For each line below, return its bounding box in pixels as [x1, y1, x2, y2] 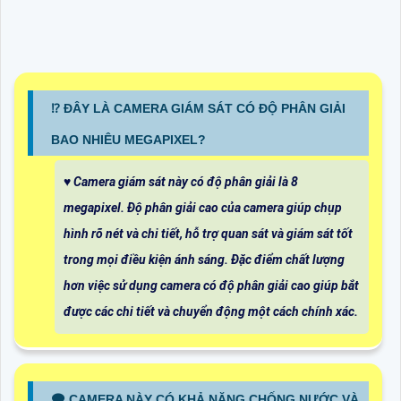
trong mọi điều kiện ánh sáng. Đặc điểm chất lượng [64, 252, 345, 267]
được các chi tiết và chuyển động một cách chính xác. [64, 303, 358, 319]
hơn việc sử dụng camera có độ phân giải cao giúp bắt [64, 277, 359, 293]
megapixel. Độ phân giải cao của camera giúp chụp [64, 200, 342, 215]
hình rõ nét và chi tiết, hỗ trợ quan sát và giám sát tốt [64, 226, 353, 241]
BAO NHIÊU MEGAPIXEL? [51, 132, 206, 147]
